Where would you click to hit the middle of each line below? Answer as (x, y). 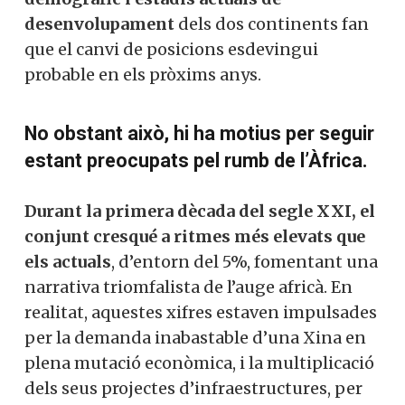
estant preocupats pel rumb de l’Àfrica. (196, 160)
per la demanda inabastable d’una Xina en (195, 338)
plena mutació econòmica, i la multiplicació (199, 363)
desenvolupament (99, 24)
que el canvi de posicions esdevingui (171, 49)
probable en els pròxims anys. (143, 75)
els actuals (68, 262)
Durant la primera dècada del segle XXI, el (200, 211)
